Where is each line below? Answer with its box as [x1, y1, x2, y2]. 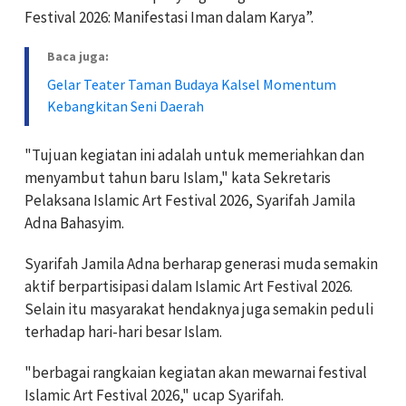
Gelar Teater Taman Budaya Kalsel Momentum [47, 74, 336, 93]
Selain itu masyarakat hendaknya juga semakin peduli [24, 298, 373, 319]
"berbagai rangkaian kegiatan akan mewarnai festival [24, 362, 367, 382]
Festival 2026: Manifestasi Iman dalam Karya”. [24, 6, 314, 27]
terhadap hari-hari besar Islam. [24, 321, 222, 342]
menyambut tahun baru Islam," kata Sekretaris [24, 167, 331, 188]
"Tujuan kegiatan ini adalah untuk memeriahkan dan [24, 144, 364, 165]
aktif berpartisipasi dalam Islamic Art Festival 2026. [24, 275, 353, 296]
